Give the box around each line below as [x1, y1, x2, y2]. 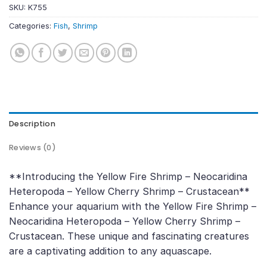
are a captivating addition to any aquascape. [9, 245, 212, 257]
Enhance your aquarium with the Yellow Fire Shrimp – [9, 200, 256, 213]
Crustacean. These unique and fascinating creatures [9, 230, 249, 243]
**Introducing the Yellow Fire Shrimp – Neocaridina [9, 170, 247, 183]
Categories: [9, 21, 54, 31]
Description [9, 119, 55, 129]
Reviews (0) [9, 142, 56, 153]
